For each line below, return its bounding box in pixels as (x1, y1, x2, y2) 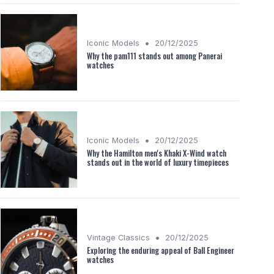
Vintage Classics (87, 232, 150, 242)
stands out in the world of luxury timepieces (87, 156, 229, 168)
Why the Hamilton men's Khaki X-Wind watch (87, 147, 226, 159)
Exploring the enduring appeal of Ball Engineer (87, 244, 234, 256)
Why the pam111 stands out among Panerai (87, 50, 222, 62)
